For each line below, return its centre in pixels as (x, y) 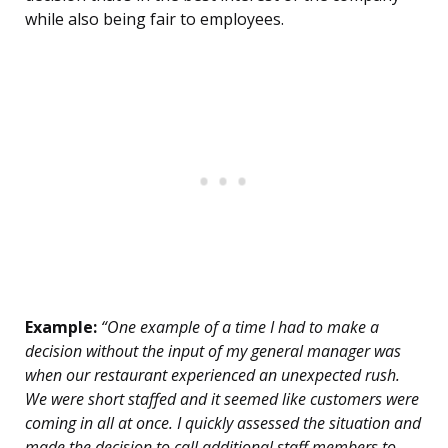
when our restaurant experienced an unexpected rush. (212, 375)
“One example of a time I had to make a (238, 327)
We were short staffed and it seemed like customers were (222, 399)
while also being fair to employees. (154, 19)
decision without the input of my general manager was (213, 351)
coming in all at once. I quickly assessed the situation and (223, 423)
